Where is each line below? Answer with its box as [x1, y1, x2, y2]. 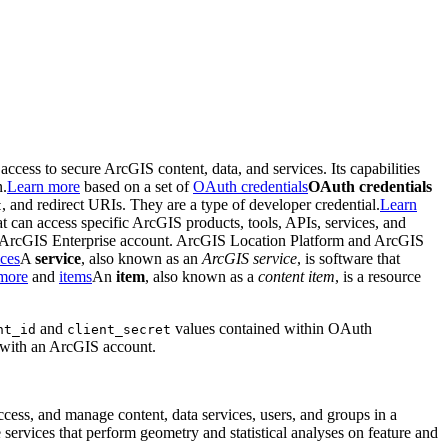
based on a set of [80, 178, 193, 196]
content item [258, 268, 335, 286]
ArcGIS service [202, 250, 297, 268]
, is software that [297, 250, 400, 268]
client [67, 322, 115, 338]
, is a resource [335, 268, 421, 286]
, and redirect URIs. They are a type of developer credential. [2, 196, 380, 214]
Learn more [7, 178, 80, 196]
